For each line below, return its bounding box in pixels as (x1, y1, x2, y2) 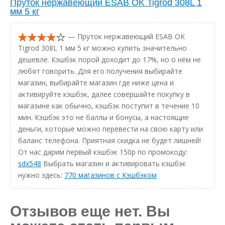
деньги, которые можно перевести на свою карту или (18, 124, 203, 134)
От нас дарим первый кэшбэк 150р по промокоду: (18, 147, 187, 157)
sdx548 (18, 158, 41, 168)
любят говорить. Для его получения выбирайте (18, 66, 182, 76)
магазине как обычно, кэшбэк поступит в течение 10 (18, 100, 199, 110)
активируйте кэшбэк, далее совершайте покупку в (18, 89, 190, 99)
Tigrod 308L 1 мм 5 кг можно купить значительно (18, 43, 187, 53)
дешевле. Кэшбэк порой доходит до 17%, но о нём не (18, 54, 201, 64)
